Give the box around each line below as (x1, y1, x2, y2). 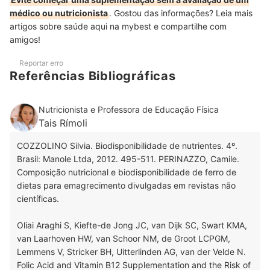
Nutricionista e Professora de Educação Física (39, 104, 219, 115)
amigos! (10, 34, 43, 45)
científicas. (17, 193, 59, 204)
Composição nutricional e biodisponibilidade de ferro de (17, 166, 236, 177)
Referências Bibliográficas (10, 68, 176, 83)
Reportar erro (19, 58, 63, 67)
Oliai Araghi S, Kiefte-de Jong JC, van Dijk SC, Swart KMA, (17, 219, 247, 230)
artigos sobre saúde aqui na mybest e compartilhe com (10, 20, 227, 31)
